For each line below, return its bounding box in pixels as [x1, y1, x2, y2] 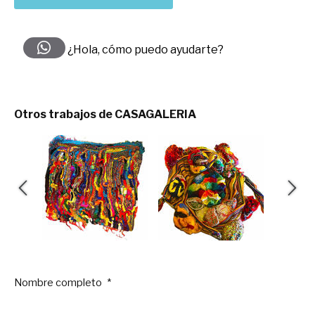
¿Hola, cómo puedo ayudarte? [65, 43, 224, 57]
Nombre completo [14, 276, 104, 290]
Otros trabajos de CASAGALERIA [14, 108, 196, 122]
